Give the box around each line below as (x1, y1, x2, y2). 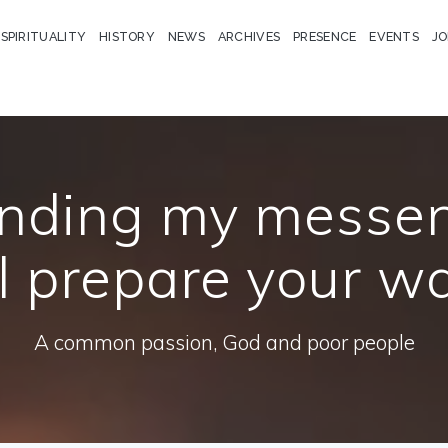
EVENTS (369, 28, 420, 44)
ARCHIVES (217, 28, 281, 44)
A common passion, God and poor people (33, 329, 415, 356)
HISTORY (98, 28, 156, 44)
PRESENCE (293, 28, 357, 44)
